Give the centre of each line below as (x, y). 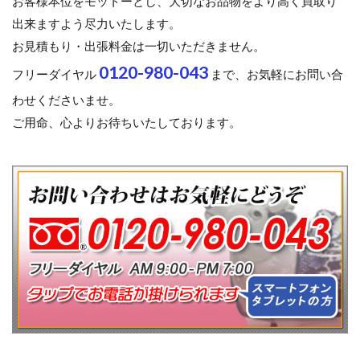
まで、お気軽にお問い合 (276, 74)
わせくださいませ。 (66, 100)
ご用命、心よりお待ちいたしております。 (127, 123)
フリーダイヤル (55, 74)
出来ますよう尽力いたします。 (96, 24)
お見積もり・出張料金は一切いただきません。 (139, 46)
